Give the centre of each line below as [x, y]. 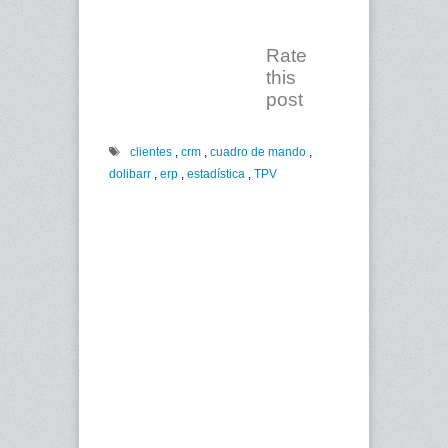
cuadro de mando [258, 152]
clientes [151, 152]
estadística [216, 174]
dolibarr [130, 174]
